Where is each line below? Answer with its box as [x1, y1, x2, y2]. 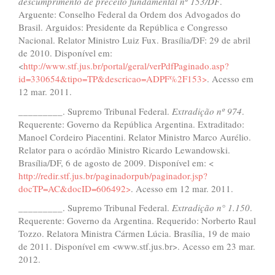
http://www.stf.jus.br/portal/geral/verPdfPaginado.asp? [23, 60, 229, 72]
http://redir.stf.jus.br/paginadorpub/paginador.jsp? [18, 169, 207, 182]
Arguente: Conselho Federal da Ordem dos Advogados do [18, 8, 241, 20]
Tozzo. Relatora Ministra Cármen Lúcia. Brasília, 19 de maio [18, 227, 250, 239]
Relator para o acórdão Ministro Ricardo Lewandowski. [18, 143, 230, 156]
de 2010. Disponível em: [18, 47, 112, 59]
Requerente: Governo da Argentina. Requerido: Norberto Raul [18, 214, 256, 227]
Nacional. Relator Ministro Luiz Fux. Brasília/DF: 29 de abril [18, 34, 250, 46]
